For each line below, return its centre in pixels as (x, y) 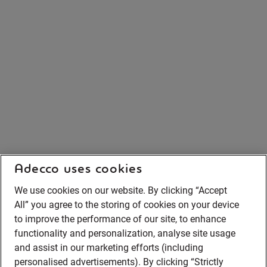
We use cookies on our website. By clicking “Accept (121, 190)
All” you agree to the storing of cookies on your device (127, 205)
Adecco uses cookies (78, 168)
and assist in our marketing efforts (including (109, 248)
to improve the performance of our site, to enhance (120, 219)
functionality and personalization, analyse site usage (125, 233)
